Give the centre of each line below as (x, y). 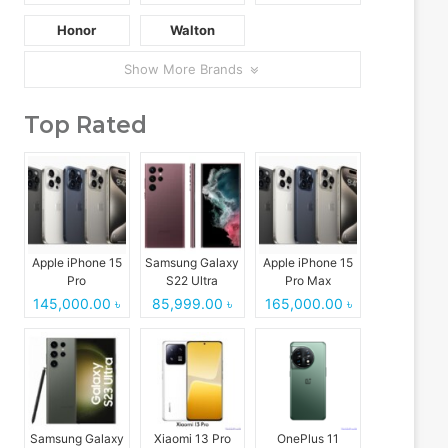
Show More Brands (186, 69)
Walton (192, 30)
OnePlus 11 (308, 438)
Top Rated (85, 125)
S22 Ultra (192, 280)
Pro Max (308, 280)
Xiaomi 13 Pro (192, 438)
